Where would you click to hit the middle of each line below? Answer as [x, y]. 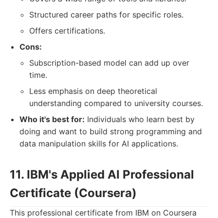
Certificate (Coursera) [73, 193]
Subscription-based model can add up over [109, 63]
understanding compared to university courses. [116, 103]
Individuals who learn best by [140, 119]
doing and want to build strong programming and [111, 131]
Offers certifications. [67, 31]
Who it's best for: [52, 119]
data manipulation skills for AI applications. [99, 144]
